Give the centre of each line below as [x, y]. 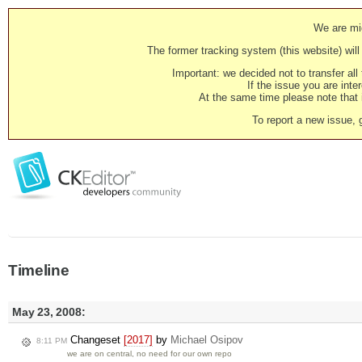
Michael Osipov [207, 340]
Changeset [95, 340]
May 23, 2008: [49, 312]
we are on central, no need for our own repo [150, 354]
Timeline [39, 270]
